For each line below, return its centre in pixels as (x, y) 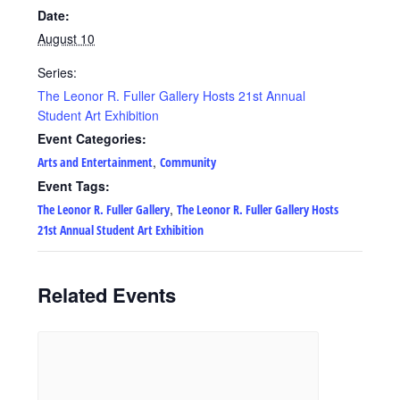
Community (188, 162)
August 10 (67, 38)
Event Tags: (74, 186)
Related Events (107, 295)
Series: (58, 72)
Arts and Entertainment (96, 162)
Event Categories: (92, 138)
